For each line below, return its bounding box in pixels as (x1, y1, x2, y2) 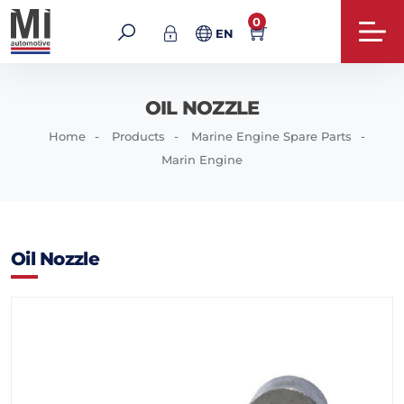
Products (111, 129, 165, 143)
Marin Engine (161, 152, 243, 167)
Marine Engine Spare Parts (190, 129, 352, 143)
